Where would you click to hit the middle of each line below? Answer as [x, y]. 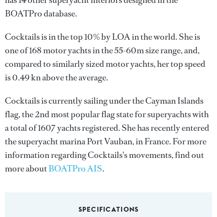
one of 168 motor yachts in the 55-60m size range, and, [102, 50]
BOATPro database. [41, 14]
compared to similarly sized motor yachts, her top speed [105, 64]
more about [27, 169]
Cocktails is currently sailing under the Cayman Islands [104, 101]
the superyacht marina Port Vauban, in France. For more [106, 141]
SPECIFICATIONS [108, 209]
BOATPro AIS [75, 169]
